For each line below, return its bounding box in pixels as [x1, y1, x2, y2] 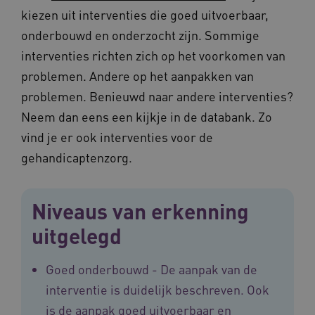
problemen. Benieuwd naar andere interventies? [21, 87, 293, 104]
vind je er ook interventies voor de [21, 128, 213, 145]
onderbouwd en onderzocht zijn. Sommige [21, 26, 259, 43]
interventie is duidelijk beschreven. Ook [46, 281, 269, 297]
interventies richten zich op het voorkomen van [21, 46, 285, 63]
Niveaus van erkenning [32, 197, 249, 224]
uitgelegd [32, 221, 122, 249]
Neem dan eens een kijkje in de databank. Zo [21, 108, 272, 124]
